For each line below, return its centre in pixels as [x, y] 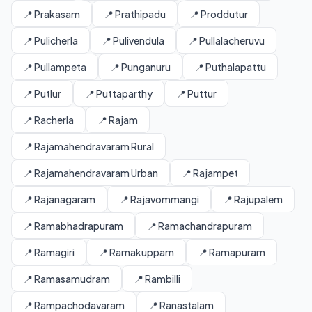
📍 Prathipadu [135, 14]
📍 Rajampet [210, 173]
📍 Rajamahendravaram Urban [91, 173]
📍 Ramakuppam [136, 252]
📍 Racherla [48, 120]
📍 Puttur [196, 93]
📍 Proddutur [219, 14]
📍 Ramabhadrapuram [73, 226]
